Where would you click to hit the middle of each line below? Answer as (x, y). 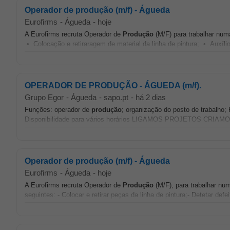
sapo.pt (116, 97)
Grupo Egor (44, 97)
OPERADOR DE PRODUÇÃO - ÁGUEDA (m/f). (113, 85)
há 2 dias (151, 97)
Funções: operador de (58, 110)
